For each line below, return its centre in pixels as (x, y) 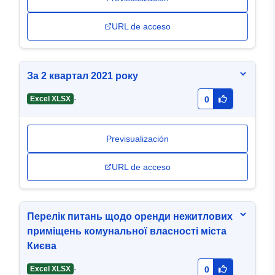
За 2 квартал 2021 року (83, 76)
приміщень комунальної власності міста (127, 231)
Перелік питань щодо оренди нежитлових (130, 217)
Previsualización (137, 139)
